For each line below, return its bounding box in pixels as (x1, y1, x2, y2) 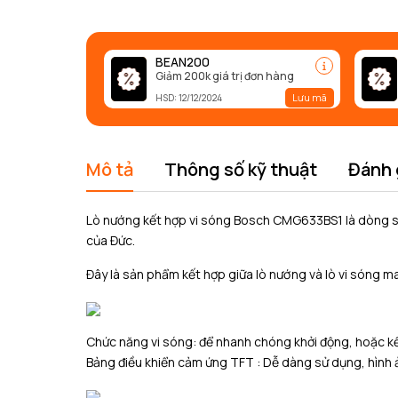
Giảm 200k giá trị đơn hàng (155, 68, 294, 84)
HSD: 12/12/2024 (155, 92, 222, 105)
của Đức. (86, 232, 135, 249)
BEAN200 (155, 52, 210, 70)
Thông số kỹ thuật (164, 157, 317, 181)
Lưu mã (291, 91, 327, 105)
